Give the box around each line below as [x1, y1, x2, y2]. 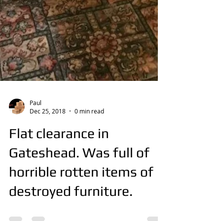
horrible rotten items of [9, 187, 153, 203]
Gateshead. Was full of [9, 168, 149, 184]
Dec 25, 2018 [30, 131, 66, 139]
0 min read [74, 131, 104, 139]
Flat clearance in [9, 149, 109, 165]
